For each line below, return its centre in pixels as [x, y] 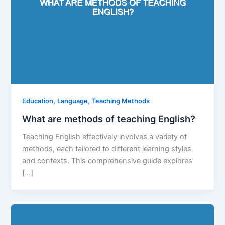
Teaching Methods [121, 101]
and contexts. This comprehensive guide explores [107, 160]
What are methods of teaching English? [109, 119]
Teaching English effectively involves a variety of [105, 136]
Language [73, 101]
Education [38, 101]
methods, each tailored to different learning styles [107, 148]
